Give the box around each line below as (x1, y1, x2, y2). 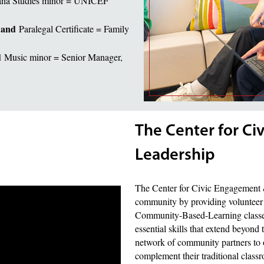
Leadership (134, 147, 215, 164)
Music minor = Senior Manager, (4, 50, 123, 63)
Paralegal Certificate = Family (19, 22, 129, 35)
